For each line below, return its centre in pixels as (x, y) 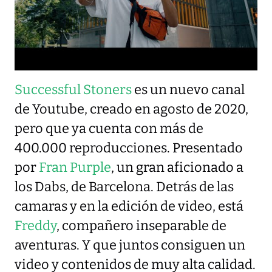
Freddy (36, 226)
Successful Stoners (73, 90)
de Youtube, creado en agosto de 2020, (131, 110)
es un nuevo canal (188, 90)
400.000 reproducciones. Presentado (129, 148)
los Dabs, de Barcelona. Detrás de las (124, 187)
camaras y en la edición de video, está (129, 207)
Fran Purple (75, 168)
